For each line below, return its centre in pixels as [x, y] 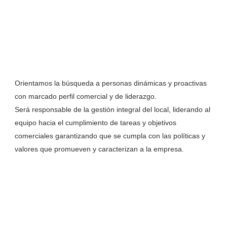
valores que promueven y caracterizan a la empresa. [99, 149]
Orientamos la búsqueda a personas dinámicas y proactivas [110, 83]
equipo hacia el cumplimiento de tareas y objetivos [95, 123]
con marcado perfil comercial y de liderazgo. [85, 96]
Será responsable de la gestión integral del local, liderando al [112, 109]
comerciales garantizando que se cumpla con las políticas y [110, 136]
